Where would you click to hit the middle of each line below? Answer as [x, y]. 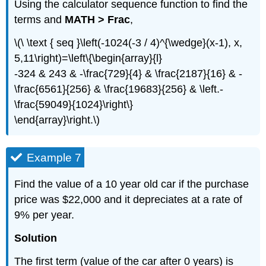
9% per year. [45, 215]
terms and [40, 19]
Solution [36, 238]
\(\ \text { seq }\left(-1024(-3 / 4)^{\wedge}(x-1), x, [129, 42]
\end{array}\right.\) [57, 120]
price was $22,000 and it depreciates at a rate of [129, 200]
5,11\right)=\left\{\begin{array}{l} [88, 58]
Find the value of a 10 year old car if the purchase [132, 184]
